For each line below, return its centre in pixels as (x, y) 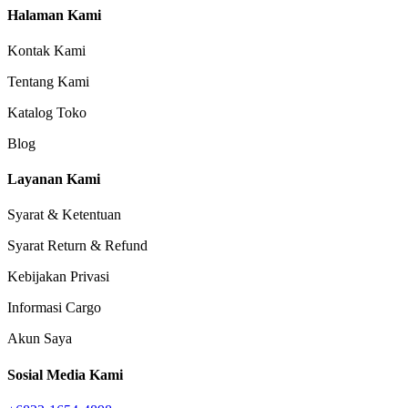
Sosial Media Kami (65, 374)
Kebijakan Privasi (58, 277)
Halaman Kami (54, 15)
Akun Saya (40, 339)
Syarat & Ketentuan (64, 215)
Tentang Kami (48, 81)
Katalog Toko (47, 112)
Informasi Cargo (54, 308)
